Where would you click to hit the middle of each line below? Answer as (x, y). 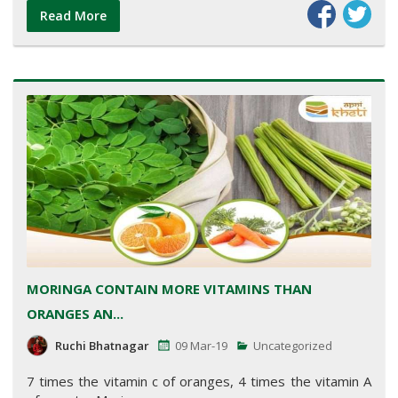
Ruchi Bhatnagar (102, 345)
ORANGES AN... (75, 313)
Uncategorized (291, 345)
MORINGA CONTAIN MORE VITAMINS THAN (169, 288)
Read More (73, 16)
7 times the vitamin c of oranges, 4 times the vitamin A (199, 381)
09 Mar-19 (201, 345)
